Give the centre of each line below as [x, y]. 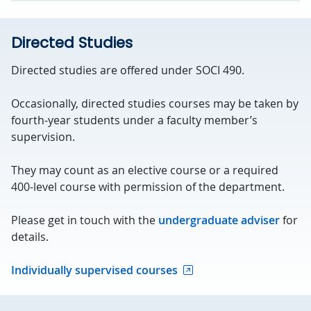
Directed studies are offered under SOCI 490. [128, 70]
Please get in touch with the [85, 220]
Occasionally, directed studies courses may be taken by [155, 103]
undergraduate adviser [219, 220]
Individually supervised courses [94, 270]
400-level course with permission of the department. [148, 187]
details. [30, 237]
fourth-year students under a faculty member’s [134, 120]
